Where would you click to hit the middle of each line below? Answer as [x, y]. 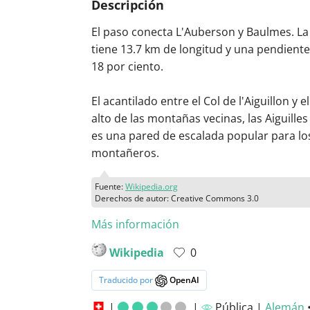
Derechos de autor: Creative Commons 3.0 [177, 199]
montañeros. [125, 153]
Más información [135, 225]
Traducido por [127, 280]
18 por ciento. [127, 67]
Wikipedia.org [152, 187]
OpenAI [183, 280]
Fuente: [110, 187]
